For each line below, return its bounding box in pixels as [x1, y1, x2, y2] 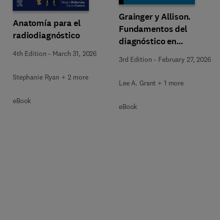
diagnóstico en [119, 35, 177, 47]
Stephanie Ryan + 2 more [13, 72, 88, 82]
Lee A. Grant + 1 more [119, 79, 184, 87]
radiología [119, 48, 159, 59]
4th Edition [13, 49, 47, 58]
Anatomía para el [13, 17, 81, 29]
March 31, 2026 [53, 49, 97, 58]
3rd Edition [119, 55, 152, 64]
